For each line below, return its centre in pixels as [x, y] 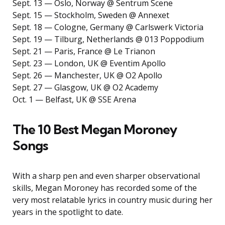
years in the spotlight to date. [68, 212]
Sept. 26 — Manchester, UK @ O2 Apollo [87, 76]
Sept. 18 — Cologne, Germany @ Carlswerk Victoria [108, 27]
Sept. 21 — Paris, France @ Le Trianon [84, 51]
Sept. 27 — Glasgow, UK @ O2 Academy [85, 88]
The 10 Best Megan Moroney [95, 130]
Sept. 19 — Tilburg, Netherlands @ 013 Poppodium [108, 39]
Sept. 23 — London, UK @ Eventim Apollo [89, 64]
